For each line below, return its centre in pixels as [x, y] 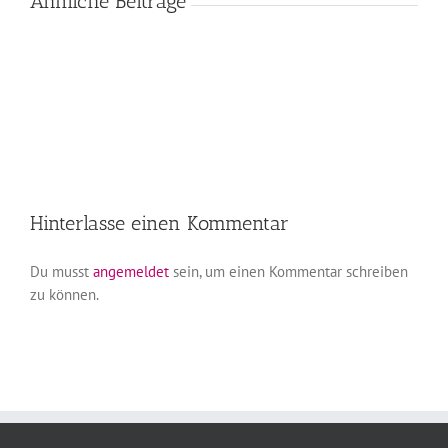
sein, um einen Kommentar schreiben [288, 272]
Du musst [61, 272]
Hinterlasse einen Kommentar [159, 223]
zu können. [64, 295]
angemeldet [131, 272]
